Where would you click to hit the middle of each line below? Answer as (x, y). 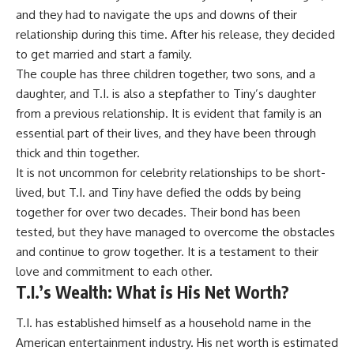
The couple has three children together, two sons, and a (166, 73)
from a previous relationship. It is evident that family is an (169, 113)
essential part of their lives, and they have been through (166, 133)
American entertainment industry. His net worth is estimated (177, 343)
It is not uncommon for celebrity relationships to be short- (171, 172)
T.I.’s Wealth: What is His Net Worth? (153, 292)
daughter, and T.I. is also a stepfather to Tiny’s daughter (166, 93)
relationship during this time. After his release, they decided (175, 34)
